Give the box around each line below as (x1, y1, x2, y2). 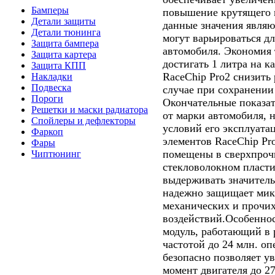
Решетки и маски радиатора (31, 104, 148, 115)
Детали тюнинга (31, 27, 101, 38)
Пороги (31, 93, 63, 104)
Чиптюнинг (31, 149, 81, 160)
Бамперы (31, 5, 69, 16)
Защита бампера (31, 38, 99, 49)
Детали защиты (31, 16, 96, 27)
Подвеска (31, 82, 71, 93)
